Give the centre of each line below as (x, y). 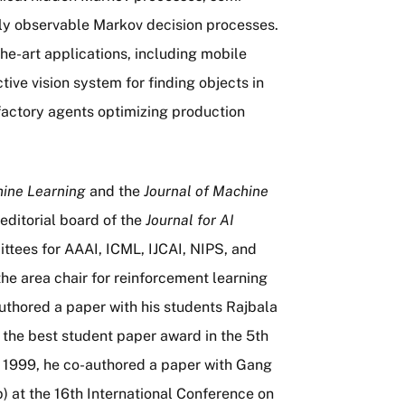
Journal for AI (190, 220)
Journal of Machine (206, 191)
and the (117, 191)
